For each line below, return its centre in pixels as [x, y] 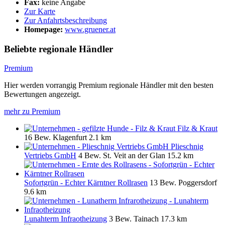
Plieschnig [187, 147]
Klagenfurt [70, 138]
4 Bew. [91, 156]
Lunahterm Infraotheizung [66, 219]
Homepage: [43, 29]
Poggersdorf [198, 183]
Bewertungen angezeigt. [42, 94]
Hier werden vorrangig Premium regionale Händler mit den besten [109, 85]
